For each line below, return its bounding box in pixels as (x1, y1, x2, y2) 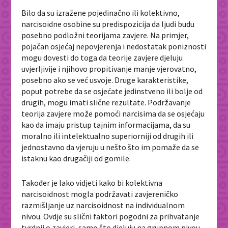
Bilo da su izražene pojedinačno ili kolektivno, (21, 8, 180, 18)
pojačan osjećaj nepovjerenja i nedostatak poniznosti (21, 41, 207, 52)
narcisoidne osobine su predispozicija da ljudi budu (21, 19, 195, 30)
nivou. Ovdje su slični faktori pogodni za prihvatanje (21, 211, 200, 221)
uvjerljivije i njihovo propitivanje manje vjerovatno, (21, 64, 197, 74)
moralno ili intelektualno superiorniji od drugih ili (21, 131, 194, 141)
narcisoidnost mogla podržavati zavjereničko (21, 188, 179, 199)
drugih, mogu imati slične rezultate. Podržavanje (21, 97, 191, 108)
